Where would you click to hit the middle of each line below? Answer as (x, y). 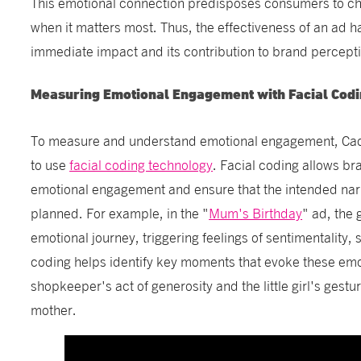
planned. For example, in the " (120, 213)
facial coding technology (141, 164)
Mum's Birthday (256, 213)
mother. (54, 309)
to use (50, 164)
